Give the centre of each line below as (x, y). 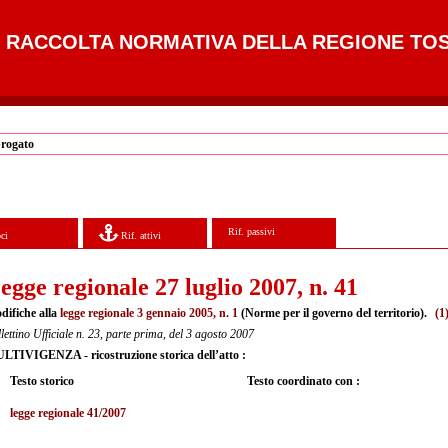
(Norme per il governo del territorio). (334, 312)
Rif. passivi (252, 231)
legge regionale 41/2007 (68, 412)
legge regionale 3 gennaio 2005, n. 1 (149, 312)
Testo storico (42, 380)
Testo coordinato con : (303, 380)
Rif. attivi (140, 235)
